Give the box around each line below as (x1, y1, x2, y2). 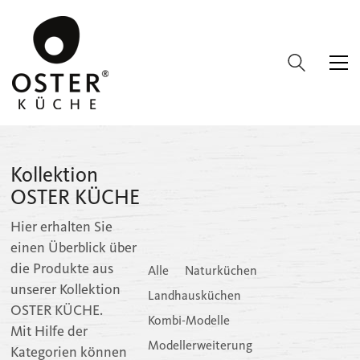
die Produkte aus (10, 260, 114, 278)
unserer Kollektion (10, 280, 121, 299)
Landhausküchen (147, 288, 241, 304)
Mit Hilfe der (10, 322, 88, 341)
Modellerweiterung (147, 337, 252, 354)
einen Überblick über (10, 239, 137, 257)
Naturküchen (184, 263, 257, 279)
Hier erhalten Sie (10, 218, 113, 236)
